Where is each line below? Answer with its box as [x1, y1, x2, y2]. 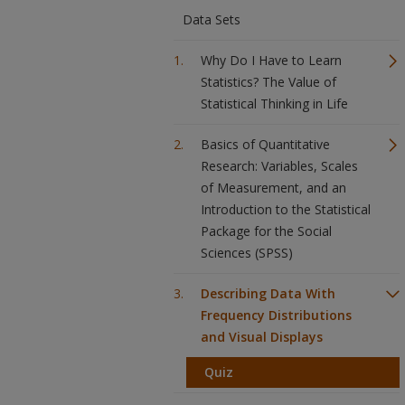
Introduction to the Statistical [201, 201, 371, 218]
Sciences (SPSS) [201, 244, 293, 261]
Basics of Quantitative [201, 136, 330, 153]
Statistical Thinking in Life [201, 95, 348, 112]
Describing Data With [201, 285, 335, 302]
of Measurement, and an [201, 179, 346, 196]
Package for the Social [201, 222, 332, 240]
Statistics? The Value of [201, 73, 336, 90]
